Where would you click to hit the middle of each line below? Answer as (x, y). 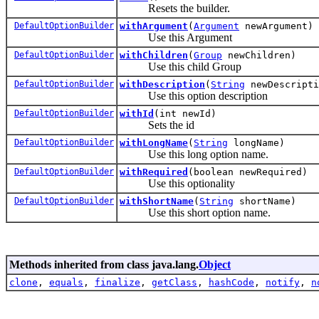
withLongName (154, 142)
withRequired (154, 172)
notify (283, 282)
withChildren (154, 55)
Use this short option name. (195, 212)
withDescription (162, 84)
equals (66, 282)
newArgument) (276, 26)
